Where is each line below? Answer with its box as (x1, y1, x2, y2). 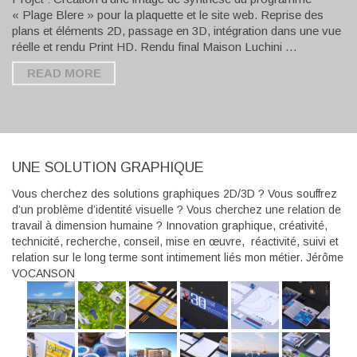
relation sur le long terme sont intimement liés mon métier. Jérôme (12, 251, 343, 265)
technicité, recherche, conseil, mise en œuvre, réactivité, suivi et (12, 235, 339, 249)
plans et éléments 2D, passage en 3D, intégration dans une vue (12, 24, 341, 38)
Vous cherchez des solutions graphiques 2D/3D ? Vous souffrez (12, 187, 337, 201)
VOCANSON (12, 267, 75, 280)
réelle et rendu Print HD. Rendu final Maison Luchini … (12, 40, 297, 54)
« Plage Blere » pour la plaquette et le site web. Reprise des (12, 8, 324, 22)
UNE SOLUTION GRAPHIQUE (12, 159, 204, 176)
